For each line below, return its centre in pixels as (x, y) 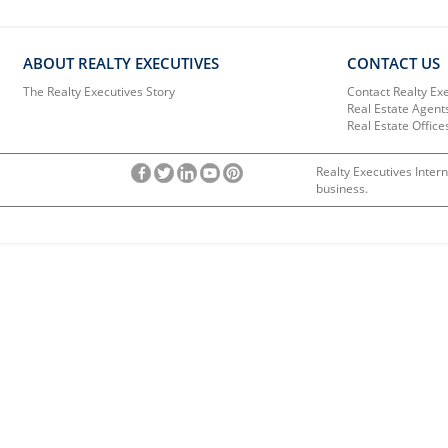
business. (342, 188)
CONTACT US (393, 62)
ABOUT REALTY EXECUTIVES (121, 62)
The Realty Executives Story (99, 91)
